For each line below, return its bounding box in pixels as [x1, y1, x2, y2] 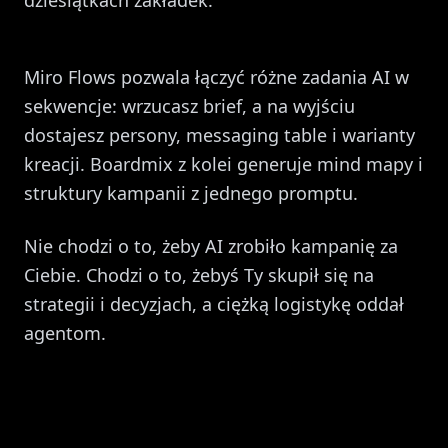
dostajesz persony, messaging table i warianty [24, 123, 415, 147]
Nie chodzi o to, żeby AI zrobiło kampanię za [24, 234, 398, 258]
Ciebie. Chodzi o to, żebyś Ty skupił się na [24, 263, 374, 287]
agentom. [24, 321, 106, 345]
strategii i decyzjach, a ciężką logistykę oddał [24, 292, 404, 316]
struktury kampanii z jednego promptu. [24, 181, 358, 205]
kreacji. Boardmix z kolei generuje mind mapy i [24, 152, 423, 176]
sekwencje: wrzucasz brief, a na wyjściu [24, 94, 355, 118]
